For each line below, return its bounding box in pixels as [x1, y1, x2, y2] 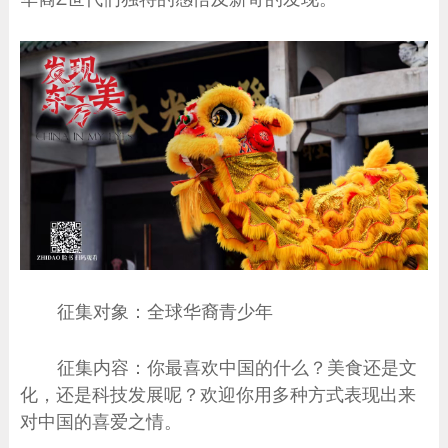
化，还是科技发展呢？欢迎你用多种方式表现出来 [20, 383, 417, 405]
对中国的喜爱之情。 [20, 410, 183, 432]
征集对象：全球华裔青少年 [56, 301, 273, 323]
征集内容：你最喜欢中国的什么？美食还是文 [56, 356, 417, 378]
